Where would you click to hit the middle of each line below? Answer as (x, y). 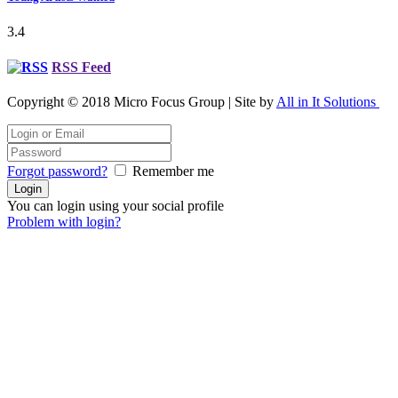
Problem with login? (64, 221)
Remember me (173, 171)
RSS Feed (81, 67)
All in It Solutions (328, 101)
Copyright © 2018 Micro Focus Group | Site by (142, 101)
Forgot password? (57, 171)
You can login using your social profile (115, 205)
